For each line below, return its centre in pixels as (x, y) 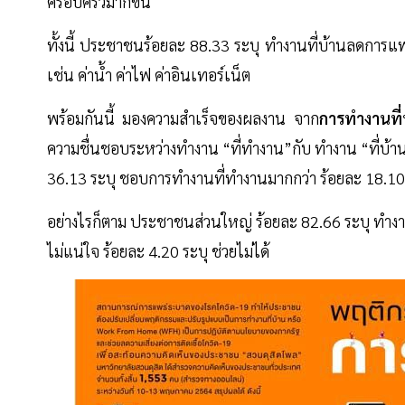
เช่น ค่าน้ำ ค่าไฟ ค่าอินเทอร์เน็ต (149, 75)
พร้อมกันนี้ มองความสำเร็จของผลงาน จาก (183, 118)
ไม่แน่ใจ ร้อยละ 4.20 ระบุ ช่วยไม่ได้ (158, 251)
